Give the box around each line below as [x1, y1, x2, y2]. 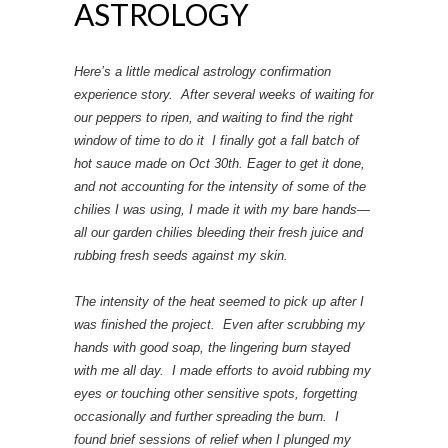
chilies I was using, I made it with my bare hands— [74, 201, 370, 217]
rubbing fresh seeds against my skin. [74, 247, 292, 263]
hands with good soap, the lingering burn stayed [74, 339, 350, 355]
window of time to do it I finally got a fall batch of [74, 132, 359, 148]
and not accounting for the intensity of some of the [74, 178, 366, 194]
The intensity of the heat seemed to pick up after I [74, 293, 364, 309]
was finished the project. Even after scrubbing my [74, 316, 365, 332]
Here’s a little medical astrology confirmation [74, 63, 331, 79]
